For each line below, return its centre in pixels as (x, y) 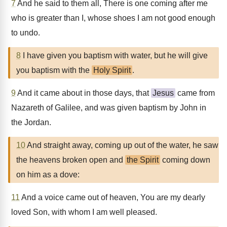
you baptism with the (54, 70)
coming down (185, 160)
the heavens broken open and (71, 160)
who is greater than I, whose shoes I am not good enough (113, 18)
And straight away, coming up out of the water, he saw (122, 145)
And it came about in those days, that (83, 93)
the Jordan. (31, 122)
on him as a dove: (48, 175)
